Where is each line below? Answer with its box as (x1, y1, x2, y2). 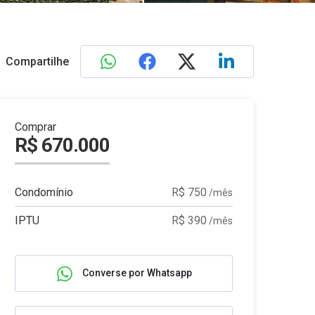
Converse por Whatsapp (80, 266, 192, 278)
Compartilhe (5, 55, 69, 68)
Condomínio (15, 186, 73, 199)
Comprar (15, 120, 56, 134)
